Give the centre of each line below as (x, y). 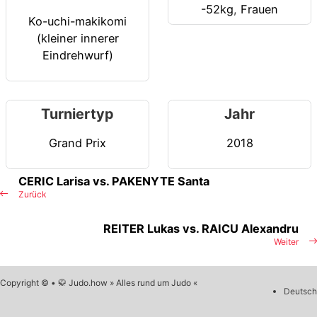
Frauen (259, 10)
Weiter (286, 242)
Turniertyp (77, 114)
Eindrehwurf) (77, 55)
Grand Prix (77, 143)
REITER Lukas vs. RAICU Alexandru (201, 229)
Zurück (33, 195)
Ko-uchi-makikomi (77, 21)
